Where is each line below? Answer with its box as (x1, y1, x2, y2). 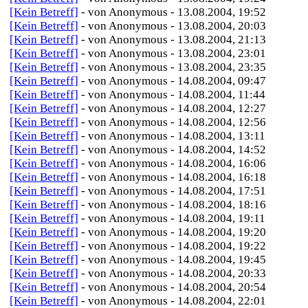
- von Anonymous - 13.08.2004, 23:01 (81, 47, 266, 60)
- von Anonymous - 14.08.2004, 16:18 (81, 170, 266, 184)
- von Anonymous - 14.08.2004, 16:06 (81, 157, 266, 170)
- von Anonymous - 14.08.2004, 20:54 (81, 280, 266, 294)
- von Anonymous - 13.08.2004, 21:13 (81, 33, 266, 46)
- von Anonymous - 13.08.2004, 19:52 (81, 5, 266, 19)
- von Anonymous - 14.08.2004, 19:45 (81, 253, 266, 266)
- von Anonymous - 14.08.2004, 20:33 (81, 267, 266, 280)
